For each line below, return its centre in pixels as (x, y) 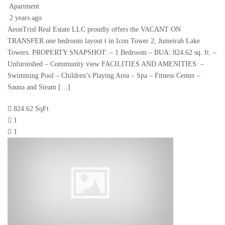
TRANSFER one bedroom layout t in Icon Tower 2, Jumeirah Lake (104, 41)
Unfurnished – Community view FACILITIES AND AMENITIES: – (106, 64)
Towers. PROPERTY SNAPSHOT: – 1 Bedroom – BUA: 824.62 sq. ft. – (112, 53)
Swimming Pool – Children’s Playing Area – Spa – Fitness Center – (104, 76)
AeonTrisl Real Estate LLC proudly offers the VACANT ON (94, 30)
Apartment (24, 7)
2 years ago (25, 18)
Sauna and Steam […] (39, 87)
